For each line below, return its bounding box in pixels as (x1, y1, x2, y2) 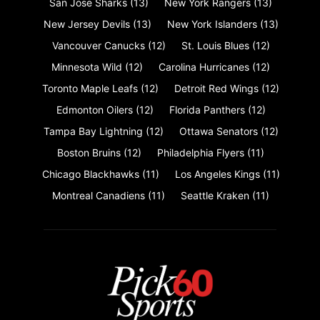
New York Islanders (166, 17, 257, 30)
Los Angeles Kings (174, 167, 260, 180)
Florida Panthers (169, 103, 245, 116)
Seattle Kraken (181, 189, 249, 201)
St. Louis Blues (181, 39, 249, 51)
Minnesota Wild (51, 60, 122, 73)
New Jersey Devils (43, 17, 130, 30)
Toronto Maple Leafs (42, 81, 138, 94)
